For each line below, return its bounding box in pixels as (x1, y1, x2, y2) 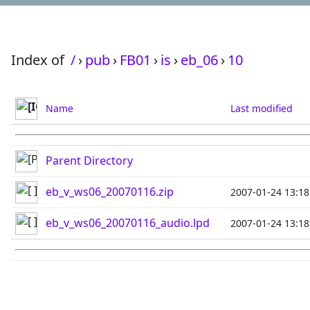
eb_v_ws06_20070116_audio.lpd (46, 215, 210, 230)
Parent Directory (46, 153, 133, 168)
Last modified (230, 102, 293, 115)
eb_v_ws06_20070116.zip (46, 184, 174, 199)
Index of (11, 51, 68, 69)
